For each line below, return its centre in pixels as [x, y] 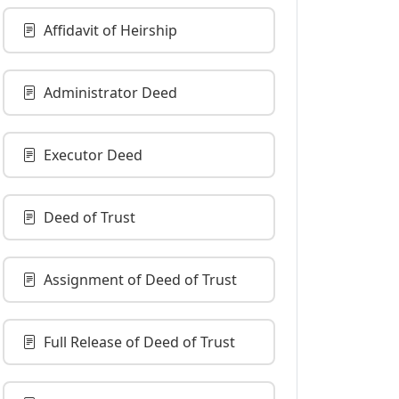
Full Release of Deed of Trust [139, 342]
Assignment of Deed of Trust [140, 280]
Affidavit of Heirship [110, 30]
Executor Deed [93, 155]
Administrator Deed [110, 93]
